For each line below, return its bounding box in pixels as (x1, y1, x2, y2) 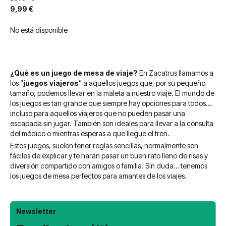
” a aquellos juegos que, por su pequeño (79, 78, 205, 87)
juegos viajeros (23, 78, 79, 87)
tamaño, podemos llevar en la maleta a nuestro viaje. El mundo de (10, 88, 214, 97)
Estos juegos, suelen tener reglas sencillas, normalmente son (10, 141, 198, 150)
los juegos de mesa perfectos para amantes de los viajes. (10, 171, 187, 180)
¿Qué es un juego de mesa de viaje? (10, 68, 138, 77)
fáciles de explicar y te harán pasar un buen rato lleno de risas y (10, 151, 208, 160)
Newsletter (16, 206, 56, 215)
